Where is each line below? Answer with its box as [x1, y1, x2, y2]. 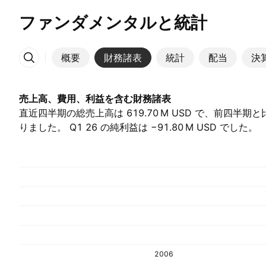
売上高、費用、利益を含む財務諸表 [19, 93, 171, 104]
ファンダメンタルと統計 [19, 12, 207, 33]
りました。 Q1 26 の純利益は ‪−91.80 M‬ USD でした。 [19, 121, 258, 133]
